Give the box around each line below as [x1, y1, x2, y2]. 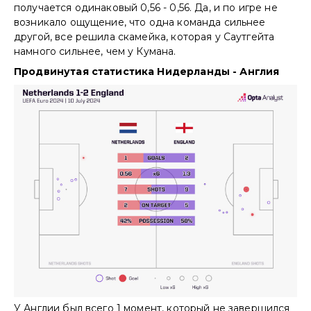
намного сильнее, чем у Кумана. [14, 44, 179, 58]
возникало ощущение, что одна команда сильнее [14, 15, 266, 28]
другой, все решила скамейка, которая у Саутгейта [14, 30, 275, 43]
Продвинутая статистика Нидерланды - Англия [14, 65, 280, 78]
